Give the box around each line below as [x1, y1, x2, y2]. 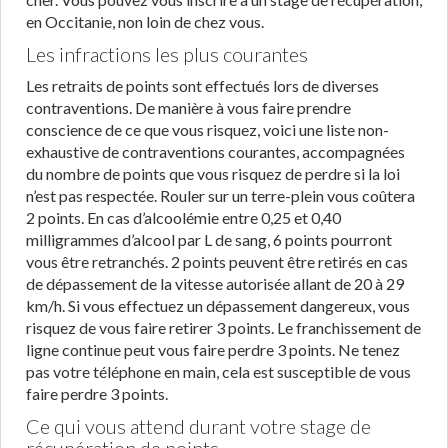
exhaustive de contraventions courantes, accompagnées [26, 142, 405, 161]
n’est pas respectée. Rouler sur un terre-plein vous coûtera [26, 186, 415, 205]
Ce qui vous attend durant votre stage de [26, 414, 371, 438]
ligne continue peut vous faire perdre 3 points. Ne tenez [26, 340, 400, 359]
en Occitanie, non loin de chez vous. [26, 12, 264, 31]
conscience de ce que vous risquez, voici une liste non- [26, 120, 389, 139]
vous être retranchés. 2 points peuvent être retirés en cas [26, 252, 408, 271]
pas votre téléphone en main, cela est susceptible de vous [26, 362, 411, 381]
